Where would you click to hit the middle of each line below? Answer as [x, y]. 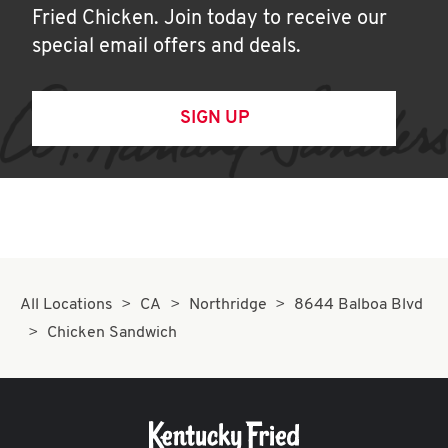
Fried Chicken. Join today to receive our [209, 19]
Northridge [227, 305]
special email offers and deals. [166, 47]
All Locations [66, 305]
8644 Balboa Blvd [359, 305]
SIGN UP [214, 118]
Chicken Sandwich [112, 333]
